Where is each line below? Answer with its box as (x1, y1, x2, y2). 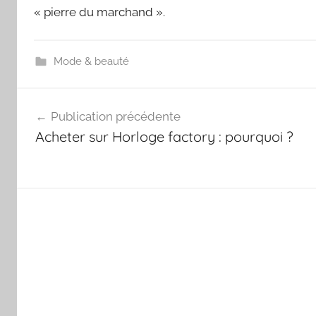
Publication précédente (50, 109, 181, 124)
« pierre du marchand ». (34, 4, 165, 19)
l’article (16, 140, 80, 162)
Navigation (16, 90, 111, 111)
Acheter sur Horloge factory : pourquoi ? (35, 128, 293, 146)
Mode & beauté (53, 54, 129, 68)
